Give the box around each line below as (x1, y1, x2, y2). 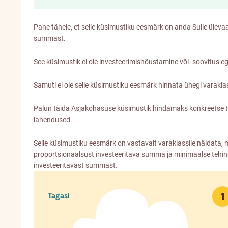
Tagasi (48, 191, 70, 202)
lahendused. (34, 115, 72, 124)
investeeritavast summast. (34, 161, 118, 169)
